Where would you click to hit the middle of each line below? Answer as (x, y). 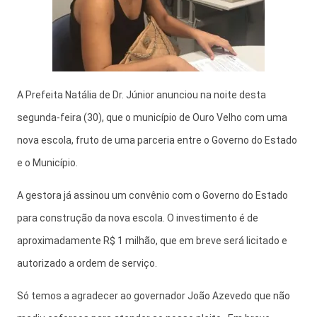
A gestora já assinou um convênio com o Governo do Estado (152, 195)
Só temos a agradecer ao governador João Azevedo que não (154, 296)
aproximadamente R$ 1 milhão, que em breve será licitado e (152, 241)
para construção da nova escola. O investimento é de (138, 218)
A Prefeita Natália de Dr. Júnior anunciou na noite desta (142, 95)
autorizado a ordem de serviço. (87, 263)
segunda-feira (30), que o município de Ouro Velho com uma (152, 117)
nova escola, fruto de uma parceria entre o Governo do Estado (157, 140)
